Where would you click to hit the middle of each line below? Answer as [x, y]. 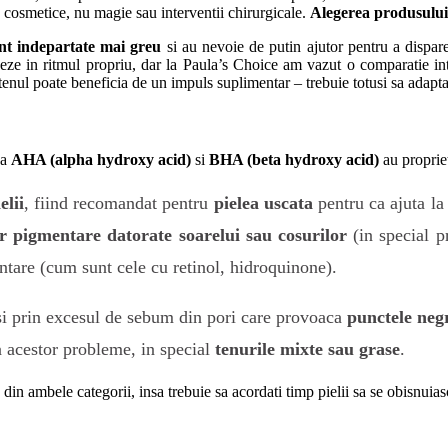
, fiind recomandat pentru [118, 202]
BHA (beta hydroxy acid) [294, 159]
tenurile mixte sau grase [307, 348]
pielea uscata [263, 202]
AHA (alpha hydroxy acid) [101, 159]
